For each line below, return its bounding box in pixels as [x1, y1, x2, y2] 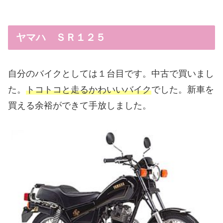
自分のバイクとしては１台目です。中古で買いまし [8, 69, 214, 79]
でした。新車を [151, 85, 214, 95]
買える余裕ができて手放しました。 [8, 101, 151, 111]
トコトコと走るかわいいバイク [26, 85, 151, 95]
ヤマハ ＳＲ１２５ [16, 31, 106, 43]
